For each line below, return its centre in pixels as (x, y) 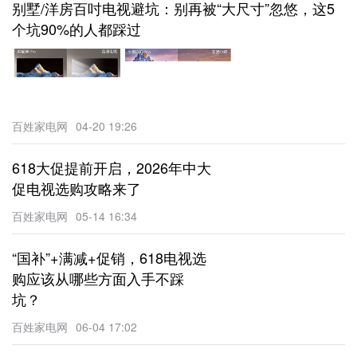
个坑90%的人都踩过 (76, 29)
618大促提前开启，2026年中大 (112, 173)
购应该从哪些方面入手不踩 (98, 284)
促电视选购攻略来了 (76, 194)
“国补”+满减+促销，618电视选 (109, 263)
